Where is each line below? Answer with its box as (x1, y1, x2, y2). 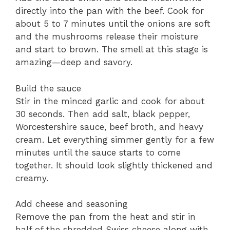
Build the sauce (15, 83, 81, 93)
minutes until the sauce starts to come (15, 147, 181, 158)
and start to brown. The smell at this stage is (15, 44, 208, 55)
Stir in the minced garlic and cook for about (15, 95, 205, 106)
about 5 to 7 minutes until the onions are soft (15, 18, 210, 29)
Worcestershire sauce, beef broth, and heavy (15, 121, 203, 132)
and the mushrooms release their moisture (15, 31, 198, 42)
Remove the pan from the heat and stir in (15, 212, 196, 222)
